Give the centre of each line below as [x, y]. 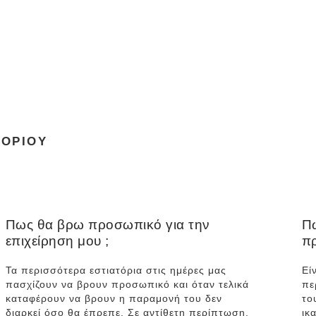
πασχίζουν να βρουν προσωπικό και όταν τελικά [127, 284]
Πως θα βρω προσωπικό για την [108, 224]
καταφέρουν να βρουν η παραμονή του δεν [114, 298]
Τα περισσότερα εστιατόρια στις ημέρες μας [116, 270]
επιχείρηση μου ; [57, 241]
